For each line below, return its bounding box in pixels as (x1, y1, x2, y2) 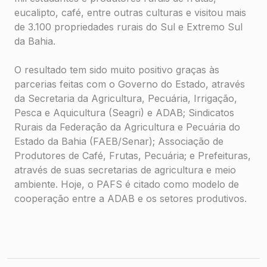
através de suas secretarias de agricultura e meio (14, 164, 236, 176)
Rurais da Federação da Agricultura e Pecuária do (14, 121, 240, 133)
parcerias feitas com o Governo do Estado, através (14, 78, 245, 91)
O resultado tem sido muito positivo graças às (14, 64, 219, 76)
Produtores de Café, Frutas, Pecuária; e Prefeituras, (14, 150, 251, 162)
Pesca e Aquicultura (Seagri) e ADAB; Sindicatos (14, 107, 234, 119)
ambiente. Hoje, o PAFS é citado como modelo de (14, 178, 239, 191)
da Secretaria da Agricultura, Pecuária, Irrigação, (14, 92, 237, 105)
